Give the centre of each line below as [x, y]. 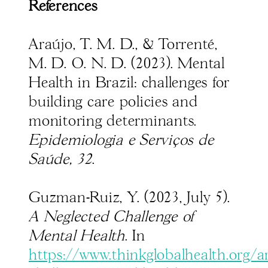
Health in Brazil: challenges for [129, 83]
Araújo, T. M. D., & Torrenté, [123, 45]
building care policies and [113, 103]
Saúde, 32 [60, 160]
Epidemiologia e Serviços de [121, 141]
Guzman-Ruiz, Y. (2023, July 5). [130, 198]
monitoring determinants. [113, 122]
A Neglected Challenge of [111, 217]
